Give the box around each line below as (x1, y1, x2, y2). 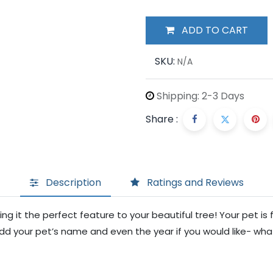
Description (45, 175, 101, 190)
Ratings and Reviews (146, 175, 244, 190)
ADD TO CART (182, 23, 248, 37)
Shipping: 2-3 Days (154, 88, 244, 103)
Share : (146, 112, 178, 126)
